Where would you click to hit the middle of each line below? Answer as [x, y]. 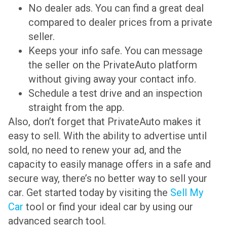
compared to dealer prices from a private [120, 23]
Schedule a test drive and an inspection [115, 93]
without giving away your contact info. [112, 79]
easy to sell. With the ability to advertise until [107, 136]
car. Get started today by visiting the [89, 193]
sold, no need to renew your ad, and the [95, 150]
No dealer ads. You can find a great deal [116, 8]
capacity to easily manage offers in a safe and [109, 164]
